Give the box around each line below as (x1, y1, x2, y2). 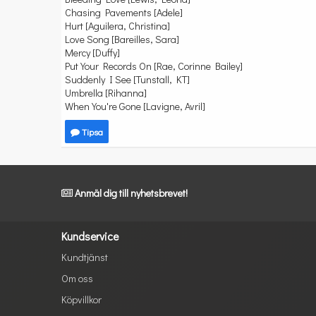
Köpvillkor (61, 293, 102, 306)
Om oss (61, 272, 93, 285)
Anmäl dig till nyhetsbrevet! (75, 186, 188, 200)
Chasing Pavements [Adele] (65, 6, 183, 19)
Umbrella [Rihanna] (65, 86, 147, 99)
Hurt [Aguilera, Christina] (65, 19, 170, 32)
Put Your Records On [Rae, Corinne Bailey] (65, 59, 243, 73)
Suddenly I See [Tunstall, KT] (65, 73, 190, 86)
